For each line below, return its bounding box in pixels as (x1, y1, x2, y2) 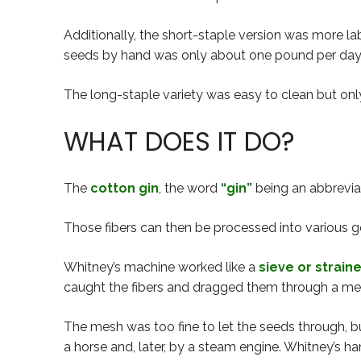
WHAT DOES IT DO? (64, 122, 295, 160)
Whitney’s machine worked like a (64, 259, 259, 276)
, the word (159, 180, 221, 197)
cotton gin (90, 180, 159, 197)
